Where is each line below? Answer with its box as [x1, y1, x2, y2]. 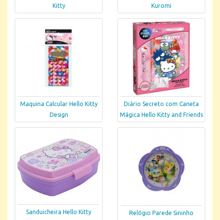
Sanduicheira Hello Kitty [26, 209, 91, 215]
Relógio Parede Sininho [129, 210, 193, 217]
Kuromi [151, 2, 171, 9]
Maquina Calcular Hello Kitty [20, 101, 98, 108]
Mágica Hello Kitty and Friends [120, 111, 203, 118]
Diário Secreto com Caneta [124, 101, 199, 108]
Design [49, 111, 68, 118]
